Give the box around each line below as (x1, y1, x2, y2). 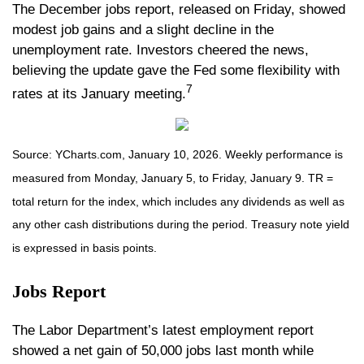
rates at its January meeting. (12, 85, 186, 102)
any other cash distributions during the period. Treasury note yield (12, 218, 349, 232)
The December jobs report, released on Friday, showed (12, 2, 345, 18)
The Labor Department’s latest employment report (12, 322, 314, 338)
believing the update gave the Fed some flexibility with (12, 63, 340, 79)
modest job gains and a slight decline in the (12, 22, 274, 38)
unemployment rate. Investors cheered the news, (12, 42, 309, 58)
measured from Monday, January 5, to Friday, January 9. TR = (12, 171, 333, 185)
